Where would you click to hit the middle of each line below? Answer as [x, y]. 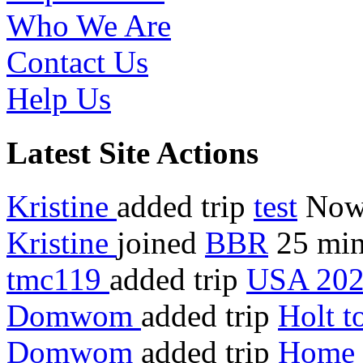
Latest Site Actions [132, 152]
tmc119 [58, 279]
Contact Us [77, 62]
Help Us [59, 99]
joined [161, 242]
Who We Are [89, 26]
